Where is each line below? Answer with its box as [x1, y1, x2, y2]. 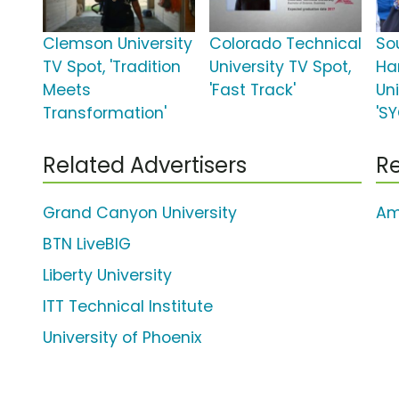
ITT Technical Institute [43, 296, 213, 318]
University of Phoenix [43, 327, 201, 349]
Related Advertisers [43, 151, 247, 181]
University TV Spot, [209, 56, 352, 78]
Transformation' [43, 102, 167, 125]
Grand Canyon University [43, 202, 237, 224]
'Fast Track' [209, 79, 297, 102]
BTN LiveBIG [43, 233, 131, 256]
